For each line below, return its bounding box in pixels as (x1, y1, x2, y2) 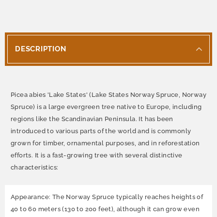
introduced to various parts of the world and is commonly (11, 127, 191, 135)
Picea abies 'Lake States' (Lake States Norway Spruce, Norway (11, 91, 206, 98)
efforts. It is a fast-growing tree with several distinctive (11, 151, 183, 159)
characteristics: (11, 163, 59, 171)
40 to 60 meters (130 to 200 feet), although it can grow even (11, 205, 200, 213)
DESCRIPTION (15, 44, 66, 53)
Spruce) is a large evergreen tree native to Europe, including (11, 103, 202, 110)
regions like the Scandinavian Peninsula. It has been (11, 115, 173, 123)
